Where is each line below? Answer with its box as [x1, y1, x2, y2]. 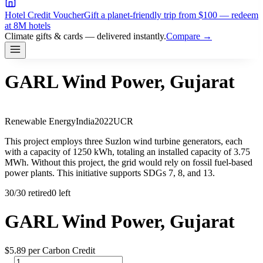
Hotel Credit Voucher [5, 10, 84, 20]
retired [26, 187, 52, 198]
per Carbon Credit [26, 245, 95, 255]
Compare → [166, 31, 212, 41]
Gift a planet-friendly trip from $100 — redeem [84, 10, 258, 20]
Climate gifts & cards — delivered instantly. [5, 31, 166, 41]
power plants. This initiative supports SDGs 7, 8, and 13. [5, 167, 215, 178]
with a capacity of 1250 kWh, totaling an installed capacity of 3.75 [5, 146, 250, 157]
